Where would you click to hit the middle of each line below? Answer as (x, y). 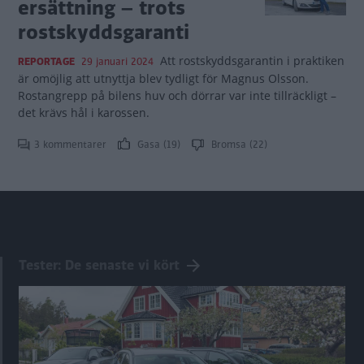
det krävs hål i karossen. (84, 113)
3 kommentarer (72, 145)
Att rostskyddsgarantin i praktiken (252, 61)
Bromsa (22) (238, 145)
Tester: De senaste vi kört (99, 266)
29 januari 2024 (117, 62)
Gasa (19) (159, 145)
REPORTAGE (46, 62)
